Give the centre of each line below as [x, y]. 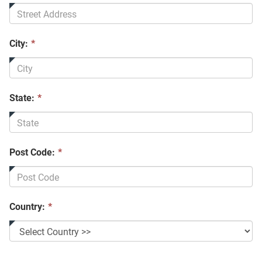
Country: [27, 206]
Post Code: [32, 152]
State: [22, 98]
